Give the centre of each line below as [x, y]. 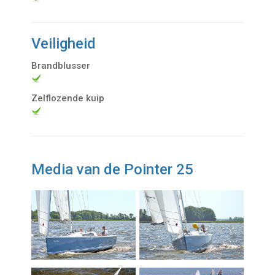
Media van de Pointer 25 [113, 169]
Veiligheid [64, 43]
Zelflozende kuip [68, 98]
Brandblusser [61, 65]
